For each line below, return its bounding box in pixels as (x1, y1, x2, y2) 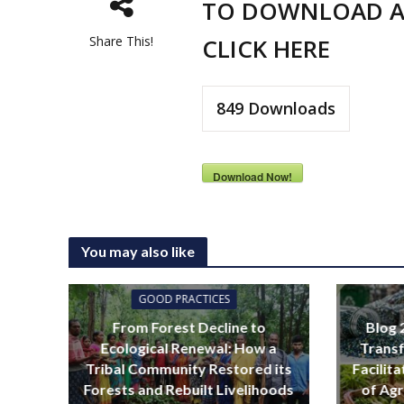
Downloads (243, 97, 336, 119)
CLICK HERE (202, 32, 331, 65)
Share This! (89, 32, 154, 50)
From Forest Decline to (112, 317, 266, 335)
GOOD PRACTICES (138, 290, 230, 307)
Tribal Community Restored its (85, 359, 292, 377)
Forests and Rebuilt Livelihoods (83, 380, 294, 398)
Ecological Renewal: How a (100, 338, 277, 356)
